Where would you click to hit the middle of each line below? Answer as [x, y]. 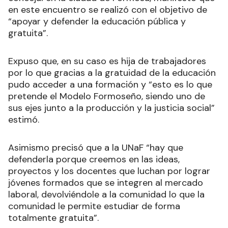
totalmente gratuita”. [53, 218]
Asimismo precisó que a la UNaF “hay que [96, 148]
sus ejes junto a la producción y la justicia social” [111, 108]
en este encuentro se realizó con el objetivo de [108, 10]
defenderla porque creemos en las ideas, [94, 160]
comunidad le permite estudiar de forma [94, 206]
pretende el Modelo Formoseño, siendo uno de [107, 96]
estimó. [24, 120]
